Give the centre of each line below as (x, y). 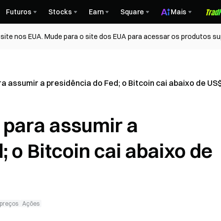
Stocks (60, 12)
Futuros (19, 12)
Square (132, 12)
